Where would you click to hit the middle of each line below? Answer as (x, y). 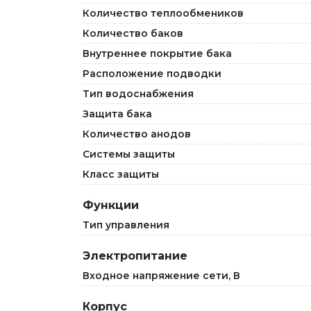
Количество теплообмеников (163, 13)
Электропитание (135, 256)
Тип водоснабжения (138, 94)
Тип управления (126, 225)
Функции (111, 205)
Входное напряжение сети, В (161, 276)
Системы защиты (129, 154)
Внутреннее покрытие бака (157, 53)
